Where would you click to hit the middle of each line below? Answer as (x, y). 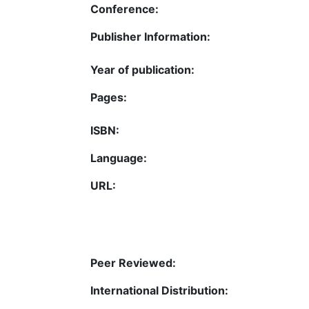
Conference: (124, 9)
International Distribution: (159, 290)
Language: (119, 158)
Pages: (109, 97)
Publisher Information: (150, 37)
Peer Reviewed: (133, 263)
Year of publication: (142, 70)
